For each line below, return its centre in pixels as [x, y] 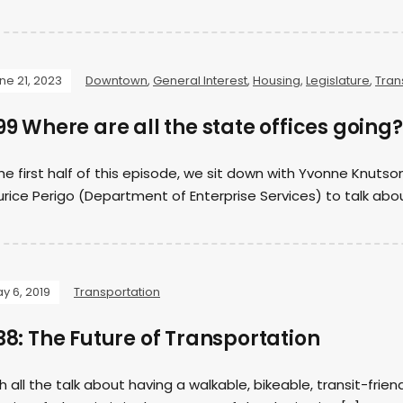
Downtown [116, 81]
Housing [277, 81]
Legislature [338, 81]
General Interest [200, 81]
